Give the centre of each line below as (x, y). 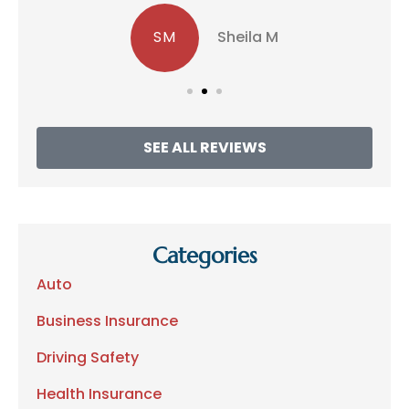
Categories (204, 255)
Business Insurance (107, 320)
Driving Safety (88, 357)
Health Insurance (99, 393)
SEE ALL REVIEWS (204, 147)
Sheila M (248, 37)
